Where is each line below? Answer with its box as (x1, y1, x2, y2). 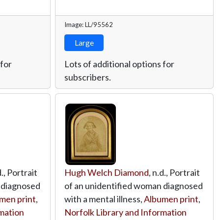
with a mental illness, (64, 193, 144, 204)
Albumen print (144, 193, 198, 204)
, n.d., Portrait (149, 166, 200, 178)
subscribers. (64, 71, 111, 82)
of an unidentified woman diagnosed (64, 180, 203, 191)
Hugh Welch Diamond (64, 166, 149, 178)
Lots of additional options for (64, 58, 174, 69)
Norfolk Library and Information (64, 206, 187, 218)
